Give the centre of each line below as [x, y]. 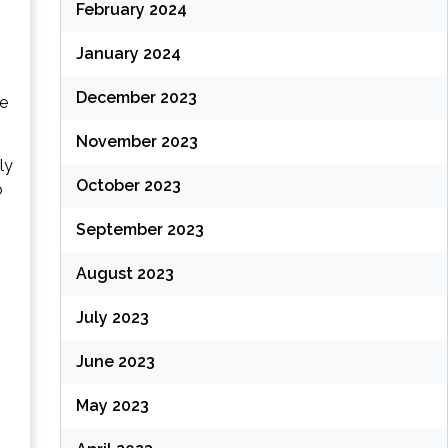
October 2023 [128, 186]
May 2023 [112, 406]
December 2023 [136, 98]
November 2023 [136, 142]
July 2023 [112, 318]
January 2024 [128, 54]
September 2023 [139, 230]
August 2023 [124, 274]
